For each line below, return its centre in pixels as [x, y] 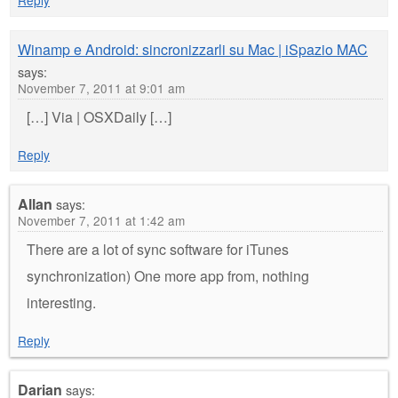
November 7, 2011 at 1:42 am [101, 220]
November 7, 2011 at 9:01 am [101, 88]
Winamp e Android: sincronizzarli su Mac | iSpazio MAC [193, 49]
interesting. [61, 302]
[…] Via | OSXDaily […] [99, 116]
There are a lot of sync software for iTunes [158, 249]
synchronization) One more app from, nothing [168, 275]
